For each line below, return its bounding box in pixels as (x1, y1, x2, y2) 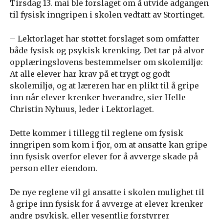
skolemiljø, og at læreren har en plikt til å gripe (10, 81, 199, 90)
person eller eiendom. (10, 163, 97, 173)
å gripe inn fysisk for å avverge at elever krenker (10, 199, 203, 209)
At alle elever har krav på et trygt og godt (10, 69, 170, 79)
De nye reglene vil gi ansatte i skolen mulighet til (10, 187, 204, 197)
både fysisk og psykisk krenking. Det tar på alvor (10, 45, 204, 55)
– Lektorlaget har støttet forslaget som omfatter (10, 34, 199, 44)
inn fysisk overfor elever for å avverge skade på (10, 152, 198, 161)
